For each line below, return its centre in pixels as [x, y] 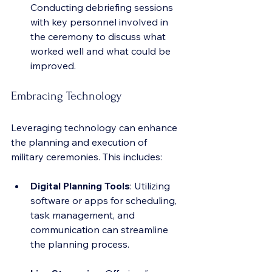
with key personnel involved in [100, 22]
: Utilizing [151, 186]
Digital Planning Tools [80, 186]
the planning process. [80, 244]
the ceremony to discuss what [99, 36]
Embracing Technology [66, 96]
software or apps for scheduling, [105, 200]
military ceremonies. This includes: [87, 157]
